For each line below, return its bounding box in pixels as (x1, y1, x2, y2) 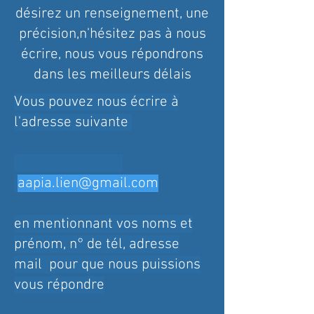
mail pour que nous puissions (14, 256, 200, 273)
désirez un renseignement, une (15, 5, 209, 22)
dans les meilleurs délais (33, 66, 191, 83)
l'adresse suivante (14, 114, 132, 131)
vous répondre (14, 276, 104, 294)
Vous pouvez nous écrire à (14, 93, 179, 111)
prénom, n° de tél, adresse (14, 235, 179, 253)
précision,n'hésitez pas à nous (18, 25, 206, 43)
